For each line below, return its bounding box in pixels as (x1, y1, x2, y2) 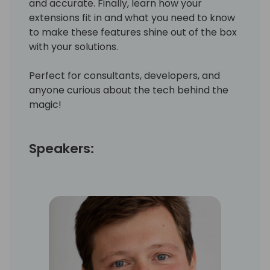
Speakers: (29, 139, 94, 158)
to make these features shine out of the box (29, 25, 237, 39)
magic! (29, 97, 61, 111)
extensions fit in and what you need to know (29, 10, 235, 25)
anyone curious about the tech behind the (29, 83, 228, 97)
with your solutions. (29, 39, 118, 54)
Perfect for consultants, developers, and (29, 68, 220, 83)
